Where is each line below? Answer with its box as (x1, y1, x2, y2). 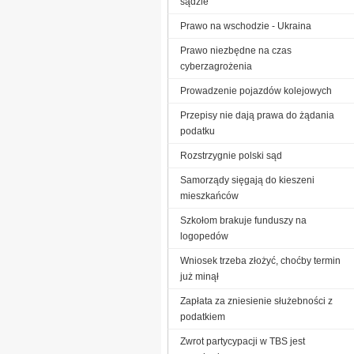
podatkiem (180, 311, 225, 322)
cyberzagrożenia (180, 60, 252, 72)
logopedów (180, 230, 228, 242)
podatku (180, 125, 215, 137)
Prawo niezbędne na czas (180, 44, 292, 56)
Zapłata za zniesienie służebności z (180, 295, 333, 307)
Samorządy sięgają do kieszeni (180, 174, 314, 186)
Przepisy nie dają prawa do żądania (180, 109, 334, 121)
